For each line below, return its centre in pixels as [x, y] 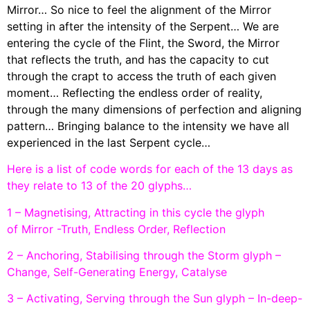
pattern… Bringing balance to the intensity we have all [148, 126]
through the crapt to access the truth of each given [142, 76]
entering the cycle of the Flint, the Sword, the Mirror [143, 43]
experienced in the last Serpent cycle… [109, 142]
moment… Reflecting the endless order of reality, [135, 92]
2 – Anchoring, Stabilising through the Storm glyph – [144, 256]
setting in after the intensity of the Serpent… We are [143, 26]
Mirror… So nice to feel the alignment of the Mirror [139, 9]
